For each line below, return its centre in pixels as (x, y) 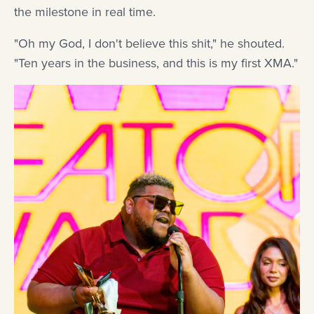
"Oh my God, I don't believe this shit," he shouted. (149, 44)
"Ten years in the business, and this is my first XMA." (156, 63)
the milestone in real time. (85, 12)
